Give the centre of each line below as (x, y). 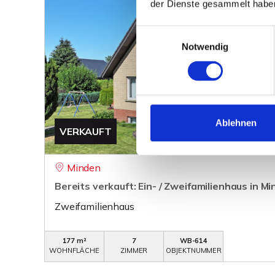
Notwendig (205, 47)
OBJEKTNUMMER (194, 250)
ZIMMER (134, 250)
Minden (83, 168)
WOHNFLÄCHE (74, 250)
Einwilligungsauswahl (179, 32)
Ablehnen (236, 123)
